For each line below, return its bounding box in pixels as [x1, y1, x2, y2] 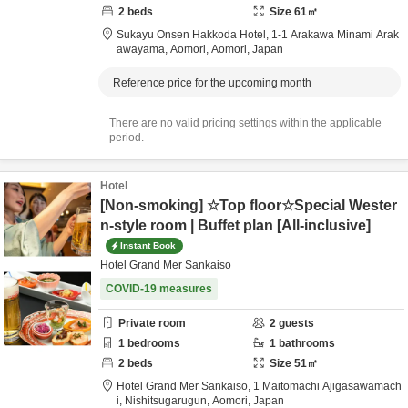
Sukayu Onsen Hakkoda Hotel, [117, 28, 271, 41]
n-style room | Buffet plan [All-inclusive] [100, 218, 371, 233]
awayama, [117, 43, 170, 56]
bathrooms [276, 337, 335, 350]
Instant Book [120, 240, 176, 250]
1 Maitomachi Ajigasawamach [253, 380, 402, 393]
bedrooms [125, 337, 180, 350]
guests [276, 317, 314, 330]
